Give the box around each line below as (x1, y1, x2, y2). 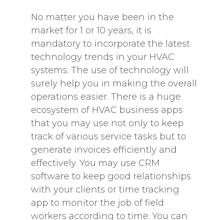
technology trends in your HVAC (30, 52, 174, 62)
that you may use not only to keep (30, 118, 184, 129)
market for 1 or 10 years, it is (30, 25, 151, 36)
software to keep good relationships (30, 171, 191, 182)
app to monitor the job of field (30, 197, 164, 208)
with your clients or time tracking (30, 184, 179, 195)
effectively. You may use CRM (30, 158, 160, 168)
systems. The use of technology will (30, 65, 189, 76)
